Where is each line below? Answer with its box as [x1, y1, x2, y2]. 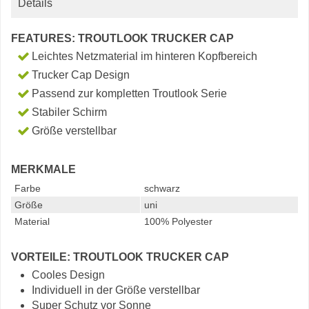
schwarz [144, 183, 180, 194]
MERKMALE [11, 163, 76, 175]
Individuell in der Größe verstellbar [32, 284, 200, 296]
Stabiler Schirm [32, 106, 107, 118]
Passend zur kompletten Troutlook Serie [32, 88, 227, 99]
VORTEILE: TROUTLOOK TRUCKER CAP [11, 251, 229, 263]
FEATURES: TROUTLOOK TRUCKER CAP [11, 32, 234, 44]
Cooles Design [32, 269, 105, 281]
